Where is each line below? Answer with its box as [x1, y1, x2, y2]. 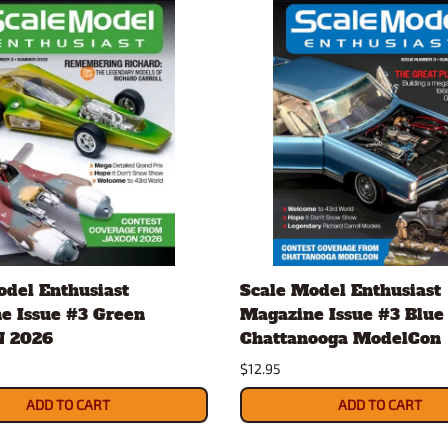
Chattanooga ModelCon [240, 326, 441, 349]
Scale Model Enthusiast [240, 278, 441, 301]
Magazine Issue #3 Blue [240, 302, 444, 325]
